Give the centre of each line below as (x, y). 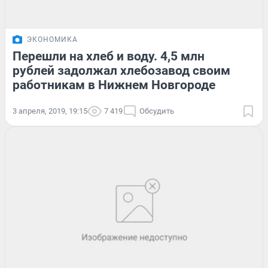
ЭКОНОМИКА (52, 39)
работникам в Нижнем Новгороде (114, 85)
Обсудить (157, 111)
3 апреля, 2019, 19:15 (50, 111)
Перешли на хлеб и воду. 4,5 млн (109, 56)
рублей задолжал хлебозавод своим (121, 70)
